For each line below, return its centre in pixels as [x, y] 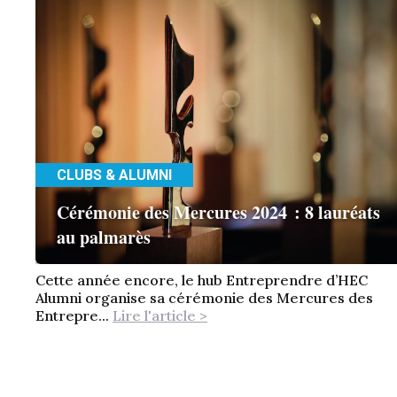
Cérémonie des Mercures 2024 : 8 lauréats [218, 212]
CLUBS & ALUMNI [114, 175]
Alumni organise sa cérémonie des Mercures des [204, 297]
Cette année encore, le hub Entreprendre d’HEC [202, 280]
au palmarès [104, 237]
